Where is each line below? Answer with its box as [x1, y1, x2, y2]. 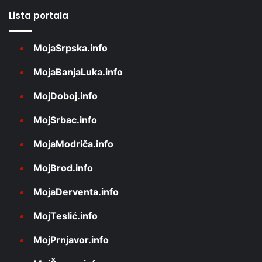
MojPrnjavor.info [33, 233, 109, 246]
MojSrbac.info [33, 113, 97, 126]
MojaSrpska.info [33, 42, 108, 54]
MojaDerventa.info [33, 185, 119, 198]
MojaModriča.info [33, 137, 113, 150]
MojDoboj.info [33, 89, 98, 102]
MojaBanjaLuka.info [33, 65, 123, 78]
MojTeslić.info [33, 209, 98, 222]
